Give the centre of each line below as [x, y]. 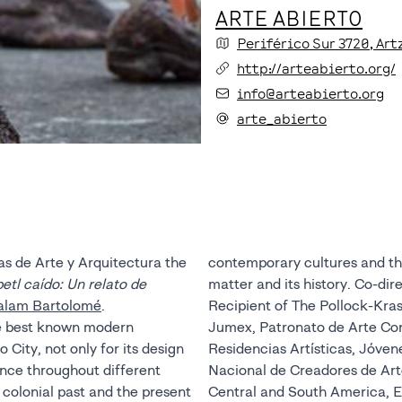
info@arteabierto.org [310, 93]
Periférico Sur [286, 43]
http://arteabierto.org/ [316, 68]
